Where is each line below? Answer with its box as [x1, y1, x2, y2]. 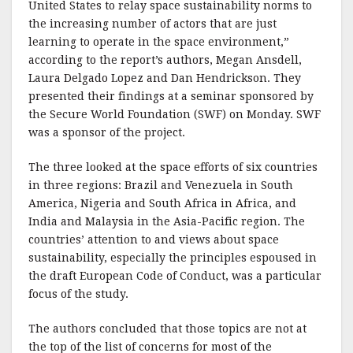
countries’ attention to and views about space [28, 233, 279, 246]
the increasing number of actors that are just [28, 17, 277, 30]
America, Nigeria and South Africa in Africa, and [28, 197, 296, 210]
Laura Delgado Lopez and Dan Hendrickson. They [28, 72, 301, 84]
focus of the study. [28, 288, 128, 300]
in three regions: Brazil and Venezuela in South [28, 179, 293, 191]
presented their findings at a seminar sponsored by [28, 90, 314, 102]
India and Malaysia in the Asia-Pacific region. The [28, 215, 305, 228]
